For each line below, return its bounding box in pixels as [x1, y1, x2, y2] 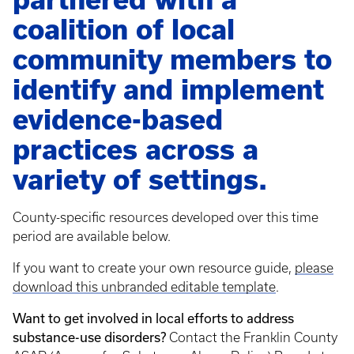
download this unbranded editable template [13, 279, 276, 294]
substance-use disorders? [13, 329, 169, 345]
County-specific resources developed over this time [13, 209, 318, 224]
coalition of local [13, 13, 235, 45]
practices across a [13, 134, 258, 165]
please [295, 260, 333, 275]
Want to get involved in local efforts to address [13, 310, 294, 326]
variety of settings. [13, 164, 267, 195]
